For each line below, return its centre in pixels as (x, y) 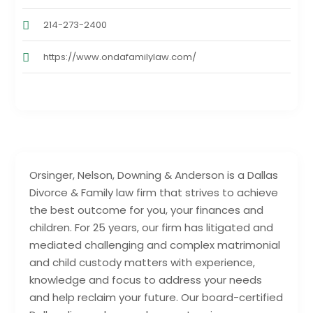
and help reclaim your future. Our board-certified (156, 297)
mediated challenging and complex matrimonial (155, 245)
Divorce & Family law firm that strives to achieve (154, 192)
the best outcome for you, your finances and (147, 210)
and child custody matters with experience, (143, 262)
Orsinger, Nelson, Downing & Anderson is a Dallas (154, 175)
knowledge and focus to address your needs (146, 279)
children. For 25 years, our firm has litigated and (152, 227)
